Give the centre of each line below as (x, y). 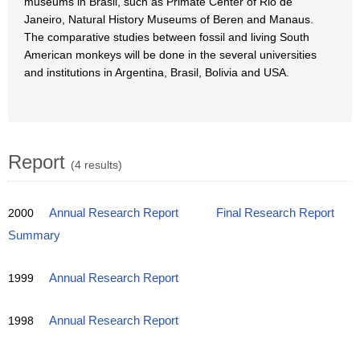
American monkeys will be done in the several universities (170, 55)
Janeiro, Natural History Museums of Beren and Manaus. (169, 19)
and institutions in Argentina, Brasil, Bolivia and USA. (157, 72)
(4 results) (96, 165)
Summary (34, 235)
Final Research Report (275, 213)
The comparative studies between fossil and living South (167, 37)
